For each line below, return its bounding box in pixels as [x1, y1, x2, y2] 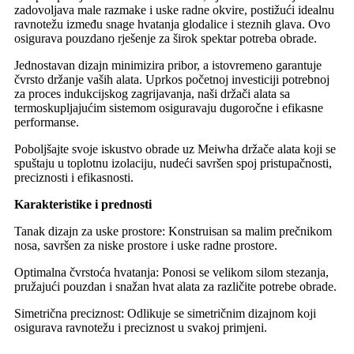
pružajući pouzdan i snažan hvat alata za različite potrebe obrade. [14, 279, 337, 293]
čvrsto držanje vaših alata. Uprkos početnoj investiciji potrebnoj [14, 72, 330, 86]
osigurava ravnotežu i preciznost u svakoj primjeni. [14, 320, 267, 334]
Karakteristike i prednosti [14, 197, 152, 211]
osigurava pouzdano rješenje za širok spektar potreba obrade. [14, 31, 317, 45]
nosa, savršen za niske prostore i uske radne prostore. [14, 238, 277, 252]
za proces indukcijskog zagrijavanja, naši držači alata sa [14, 86, 290, 100]
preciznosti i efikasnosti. [14, 170, 134, 184]
